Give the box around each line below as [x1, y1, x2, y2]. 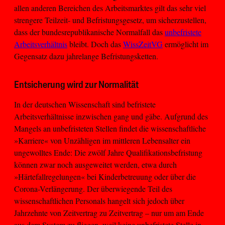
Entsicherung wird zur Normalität [14, 80, 139, 91]
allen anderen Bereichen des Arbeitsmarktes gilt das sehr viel [14, 3, 206, 14]
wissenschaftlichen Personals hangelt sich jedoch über [14, 195, 184, 206]
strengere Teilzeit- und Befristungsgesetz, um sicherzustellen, [14, 15, 206, 26]
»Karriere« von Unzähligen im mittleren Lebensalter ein [14, 135, 190, 146]
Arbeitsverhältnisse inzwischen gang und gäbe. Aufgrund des [14, 111, 208, 122]
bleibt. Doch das [67, 39, 123, 50]
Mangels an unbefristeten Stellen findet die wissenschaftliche [14, 123, 206, 134]
